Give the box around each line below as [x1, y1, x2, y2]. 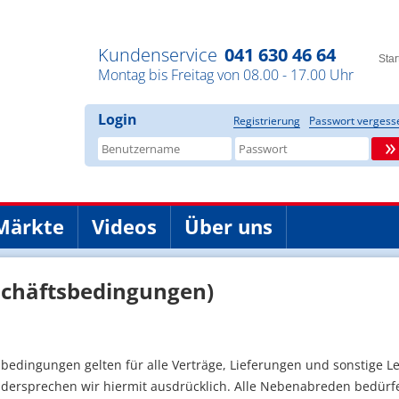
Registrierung [233, 113, 300, 128]
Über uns [184, 212, 273, 240]
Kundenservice [98, 43, 217, 67]
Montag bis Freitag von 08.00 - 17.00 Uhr [98, 65, 354, 85]
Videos [92, 212, 157, 240]
